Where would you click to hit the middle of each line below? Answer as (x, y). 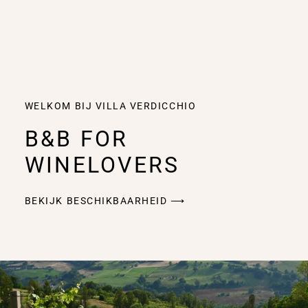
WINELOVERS (102, 165)
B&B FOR (76, 139)
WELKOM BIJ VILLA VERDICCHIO (110, 106)
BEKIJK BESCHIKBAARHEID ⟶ (105, 200)
